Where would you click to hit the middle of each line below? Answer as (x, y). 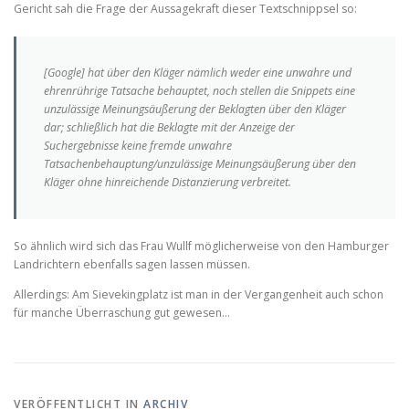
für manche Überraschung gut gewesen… (122, 313)
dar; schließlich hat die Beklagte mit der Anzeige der (169, 128)
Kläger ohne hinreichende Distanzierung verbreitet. (168, 183)
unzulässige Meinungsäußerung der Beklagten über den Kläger (195, 110)
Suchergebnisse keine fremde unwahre (138, 146)
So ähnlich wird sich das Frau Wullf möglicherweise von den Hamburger (201, 246)
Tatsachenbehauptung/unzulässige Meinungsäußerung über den (200, 164)
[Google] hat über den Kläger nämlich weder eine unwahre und (198, 73)
